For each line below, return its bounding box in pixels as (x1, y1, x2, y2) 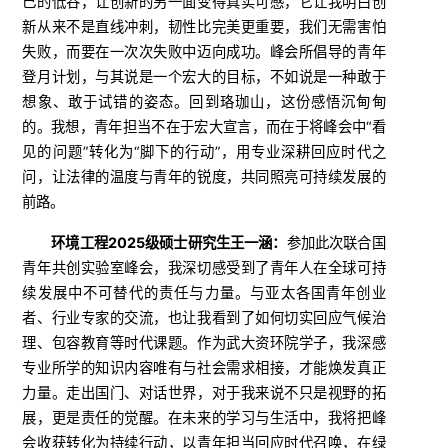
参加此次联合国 (286, 233, 386, 251)
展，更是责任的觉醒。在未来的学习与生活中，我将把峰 (22, 408, 386, 426)
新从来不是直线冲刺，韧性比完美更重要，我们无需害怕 (22, 17, 386, 35)
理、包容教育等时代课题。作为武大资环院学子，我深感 (22, 333, 386, 351)
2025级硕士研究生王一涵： (107, 233, 287, 251)
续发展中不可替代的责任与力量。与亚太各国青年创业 (22, 283, 386, 301)
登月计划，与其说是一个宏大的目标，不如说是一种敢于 (22, 67, 386, 85)
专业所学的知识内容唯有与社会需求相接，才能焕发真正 (22, 358, 386, 376)
